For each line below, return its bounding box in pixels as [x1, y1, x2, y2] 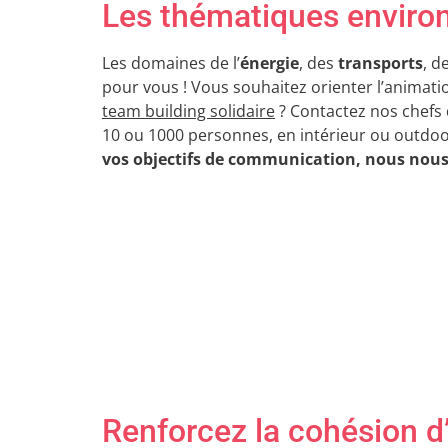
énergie [240, 52, 299, 75]
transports [338, 52, 423, 75]
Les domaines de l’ [102, 52, 240, 75]
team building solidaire [102, 100, 275, 123]
